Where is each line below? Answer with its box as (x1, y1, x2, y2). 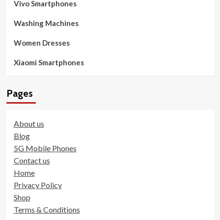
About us (13, 119, 44, 128)
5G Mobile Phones (13, 143, 77, 153)
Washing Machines (13, 19, 79, 27)
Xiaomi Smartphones (13, 58, 84, 67)
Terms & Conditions (13, 205, 80, 214)
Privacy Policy (13, 180, 62, 190)
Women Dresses (13, 38, 70, 47)
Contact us (13, 156, 50, 165)
